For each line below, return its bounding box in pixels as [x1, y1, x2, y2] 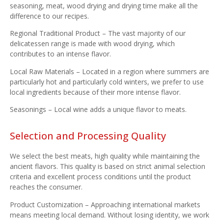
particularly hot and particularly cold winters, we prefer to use [10, 77, 204, 86]
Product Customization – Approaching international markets [10, 199, 200, 209]
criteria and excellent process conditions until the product [10, 172, 191, 182]
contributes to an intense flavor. [10, 49, 111, 59]
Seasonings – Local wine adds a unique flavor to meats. [10, 105, 187, 114]
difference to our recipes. [10, 11, 89, 21]
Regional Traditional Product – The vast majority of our [10, 28, 186, 38]
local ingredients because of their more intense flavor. [10, 87, 181, 97]
